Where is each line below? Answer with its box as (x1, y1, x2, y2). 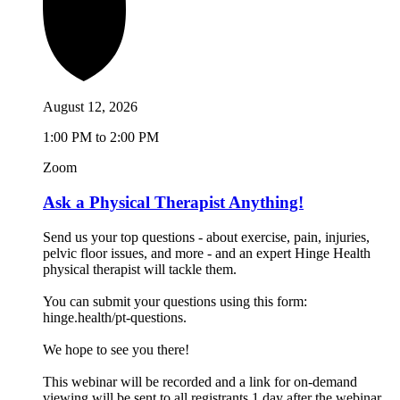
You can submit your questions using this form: (43, 293, 307, 309)
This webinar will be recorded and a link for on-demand (43, 373, 357, 389)
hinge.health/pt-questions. (43, 309, 187, 325)
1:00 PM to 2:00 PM (43, 129, 159, 146)
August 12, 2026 (43, 99, 137, 115)
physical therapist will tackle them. (43, 261, 237, 277)
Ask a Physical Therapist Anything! (43, 193, 304, 212)
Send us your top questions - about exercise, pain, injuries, (43, 229, 370, 245)
